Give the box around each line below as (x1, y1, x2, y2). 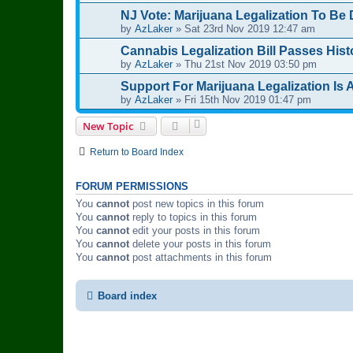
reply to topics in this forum (129, 210, 257, 223)
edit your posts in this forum (129, 224, 260, 236)
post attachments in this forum (129, 251, 272, 263)
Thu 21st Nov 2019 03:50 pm (184, 58, 317, 70)
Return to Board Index (90, 146, 184, 158)
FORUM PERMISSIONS (76, 180, 188, 192)
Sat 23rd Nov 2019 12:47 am (184, 22, 315, 35)
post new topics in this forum (129, 197, 264, 210)
